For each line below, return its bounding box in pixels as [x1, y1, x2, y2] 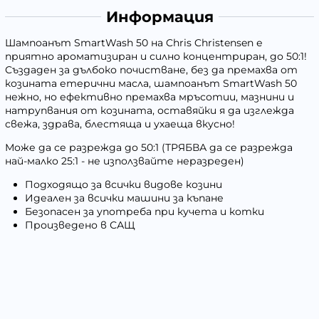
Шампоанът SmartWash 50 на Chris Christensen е [5, 36, 263, 49]
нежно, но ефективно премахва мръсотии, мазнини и [5, 90, 294, 103]
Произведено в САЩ [25, 218, 135, 231]
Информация [105, 7, 214, 26]
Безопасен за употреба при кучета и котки [25, 204, 264, 218]
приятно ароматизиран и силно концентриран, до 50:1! [5, 49, 307, 63]
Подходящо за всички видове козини [25, 177, 222, 191]
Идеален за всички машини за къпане [25, 191, 224, 204]
